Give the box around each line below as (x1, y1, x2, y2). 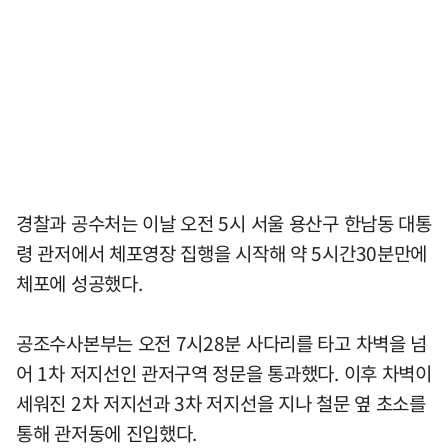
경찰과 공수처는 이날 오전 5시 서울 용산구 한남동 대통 (16, 209, 432, 238)
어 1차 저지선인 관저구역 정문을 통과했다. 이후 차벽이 (16, 359, 432, 388)
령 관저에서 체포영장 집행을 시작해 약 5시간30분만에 (16, 239, 428, 268)
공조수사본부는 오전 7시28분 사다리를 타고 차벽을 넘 (16, 329, 428, 358)
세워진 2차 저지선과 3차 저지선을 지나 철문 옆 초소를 (16, 389, 426, 418)
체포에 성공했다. (16, 269, 143, 298)
